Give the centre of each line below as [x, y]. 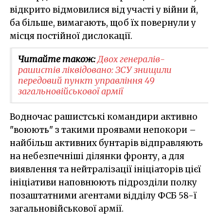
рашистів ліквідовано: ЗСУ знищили [95, 70]
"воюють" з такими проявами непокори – [103, 130]
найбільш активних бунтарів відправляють [106, 143]
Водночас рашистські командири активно [104, 117]
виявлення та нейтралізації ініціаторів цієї [105, 169]
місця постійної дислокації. [71, 36]
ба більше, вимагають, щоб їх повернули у [103, 23]
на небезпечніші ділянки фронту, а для [97, 156]
